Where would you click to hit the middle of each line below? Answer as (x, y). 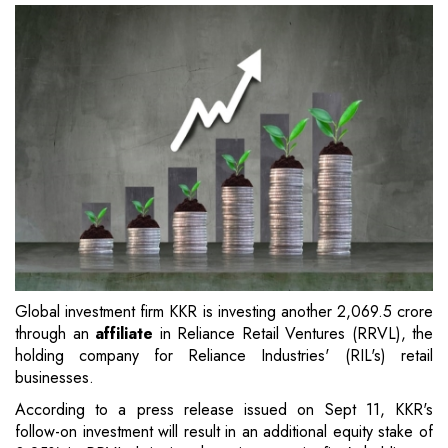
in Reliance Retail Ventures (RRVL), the (293, 334)
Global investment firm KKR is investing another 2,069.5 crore (224, 312)
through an (52, 334)
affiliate (120, 334)
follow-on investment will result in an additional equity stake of (224, 432)
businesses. (54, 378)
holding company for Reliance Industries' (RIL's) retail (224, 356)
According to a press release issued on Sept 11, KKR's (224, 410)
